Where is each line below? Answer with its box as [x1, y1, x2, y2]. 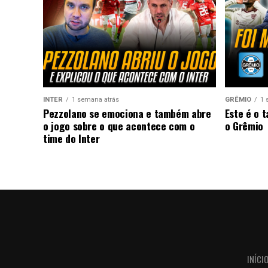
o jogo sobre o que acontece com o [43, 117, 195, 133]
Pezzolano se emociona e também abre [43, 105, 211, 121]
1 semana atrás [72, 95, 119, 103]
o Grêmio [224, 117, 263, 133]
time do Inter [43, 130, 100, 146]
